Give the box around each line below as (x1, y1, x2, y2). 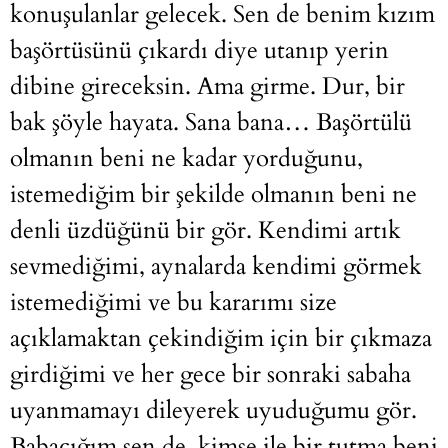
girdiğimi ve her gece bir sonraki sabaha (10, 358, 411, 392)
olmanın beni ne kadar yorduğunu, (10, 142, 363, 176)
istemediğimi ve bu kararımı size (10, 286, 337, 320)
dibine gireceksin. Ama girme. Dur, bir (10, 70, 405, 104)
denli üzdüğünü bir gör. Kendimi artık (10, 214, 401, 248)
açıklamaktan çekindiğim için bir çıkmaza (10, 322, 432, 356)
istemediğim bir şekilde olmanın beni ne (10, 178, 417, 212)
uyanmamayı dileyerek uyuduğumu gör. (10, 394, 417, 428)
